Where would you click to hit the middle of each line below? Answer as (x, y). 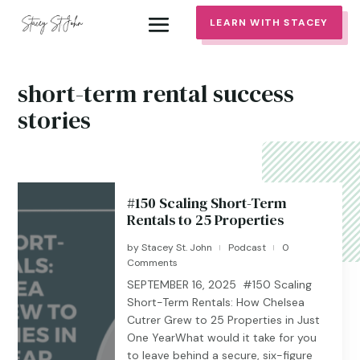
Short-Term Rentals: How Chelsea (216, 302)
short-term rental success (156, 94)
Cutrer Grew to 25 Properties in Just (224, 320)
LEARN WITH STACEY (269, 22)
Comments (153, 263)
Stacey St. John (177, 247)
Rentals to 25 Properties (206, 220)
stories (55, 120)
